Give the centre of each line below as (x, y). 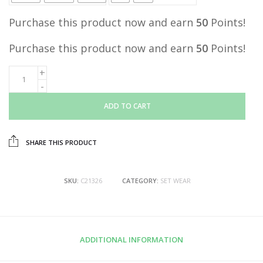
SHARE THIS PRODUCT (60, 143)
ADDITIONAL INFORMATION (131, 240)
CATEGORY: (141, 181)
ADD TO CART (127, 106)
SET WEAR (175, 181)
